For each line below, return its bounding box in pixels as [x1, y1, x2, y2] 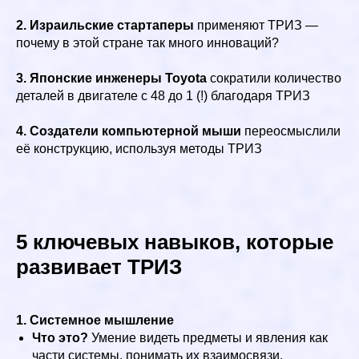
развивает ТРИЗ [16, 254, 182, 279]
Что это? [32, 330, 88, 345]
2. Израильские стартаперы [16, 18, 194, 32]
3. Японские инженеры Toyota [16, 71, 207, 85]
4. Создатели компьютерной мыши [16, 123, 241, 138]
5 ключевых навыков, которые [16, 229, 333, 254]
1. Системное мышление [16, 313, 174, 327]
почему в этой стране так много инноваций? [16, 35, 279, 50]
